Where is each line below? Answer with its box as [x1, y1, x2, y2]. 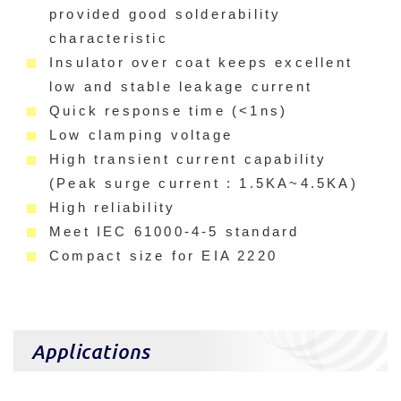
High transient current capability [49, 151, 328, 167]
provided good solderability [49, 6, 282, 22]
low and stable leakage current [49, 79, 312, 95]
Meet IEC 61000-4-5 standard [49, 224, 300, 240]
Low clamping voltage [49, 127, 233, 143]
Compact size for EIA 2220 [49, 248, 277, 264]
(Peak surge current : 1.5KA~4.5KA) [49, 175, 358, 192]
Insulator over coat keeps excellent [49, 55, 354, 71]
